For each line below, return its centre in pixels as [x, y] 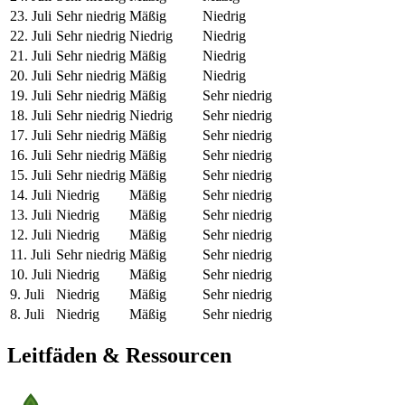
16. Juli [31, 155]
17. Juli [31, 136]
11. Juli [30, 255]
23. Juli [31, 16]
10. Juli [31, 275]
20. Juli [31, 76]
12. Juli [31, 235]
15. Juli [31, 175]
